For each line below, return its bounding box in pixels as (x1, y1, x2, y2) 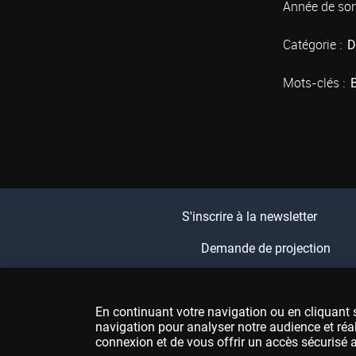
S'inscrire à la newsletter (181, 209, 317, 225)
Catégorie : (283, 36, 342, 54)
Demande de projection (200, 241, 331, 257)
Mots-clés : (283, 74, 345, 92)
